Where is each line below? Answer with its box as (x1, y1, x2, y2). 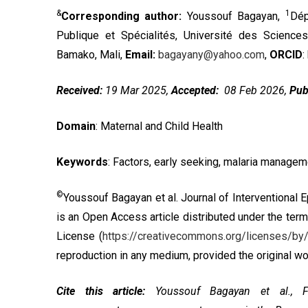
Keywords (56, 155, 108, 168)
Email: (125, 48, 155, 61)
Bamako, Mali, (56, 48, 125, 61)
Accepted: (171, 84, 219, 97)
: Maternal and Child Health (96, 120, 223, 133)
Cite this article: (56, 285, 155, 298)
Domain (56, 120, 96, 133)
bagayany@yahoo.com (158, 48, 265, 61)
